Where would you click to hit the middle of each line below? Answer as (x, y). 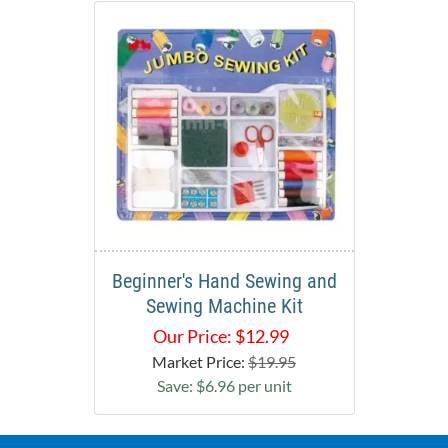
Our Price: (192, 336)
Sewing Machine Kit (224, 306)
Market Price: (200, 362)
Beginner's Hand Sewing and (224, 281)
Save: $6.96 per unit (224, 386)
